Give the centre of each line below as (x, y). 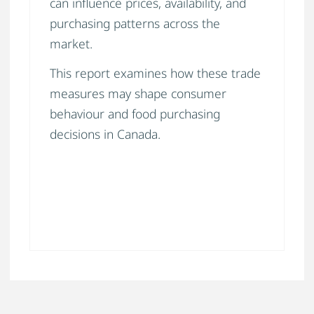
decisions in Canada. (105, 134)
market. (71, 44)
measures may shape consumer (138, 93)
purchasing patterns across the (135, 23)
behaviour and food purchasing (135, 113)
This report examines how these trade (155, 73)
